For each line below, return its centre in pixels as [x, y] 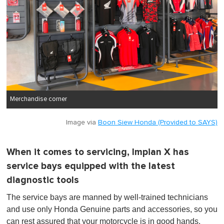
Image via [82, 122]
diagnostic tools [43, 180]
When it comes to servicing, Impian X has [98, 152]
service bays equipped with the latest [91, 166]
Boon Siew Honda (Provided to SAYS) [158, 122]
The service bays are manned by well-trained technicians [107, 197]
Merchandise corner [38, 99]
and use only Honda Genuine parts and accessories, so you [112, 209]
